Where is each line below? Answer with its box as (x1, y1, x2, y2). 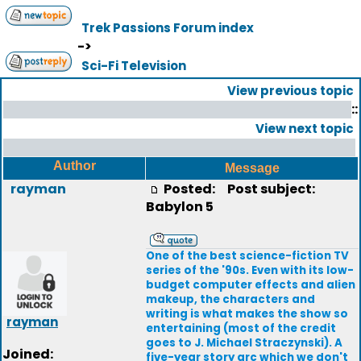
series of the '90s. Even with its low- (146, 263, 354, 278)
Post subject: (220, 180, 315, 198)
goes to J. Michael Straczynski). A (146, 335, 342, 351)
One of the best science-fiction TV (146, 248, 349, 263)
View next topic (255, 120, 354, 137)
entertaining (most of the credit (146, 321, 336, 336)
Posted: (164, 180, 218, 198)
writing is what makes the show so (146, 306, 348, 322)
